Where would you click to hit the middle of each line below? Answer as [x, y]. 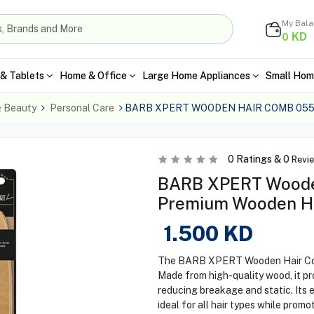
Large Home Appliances [196, 75]
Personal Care [82, 108]
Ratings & [258, 159]
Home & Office [93, 75]
